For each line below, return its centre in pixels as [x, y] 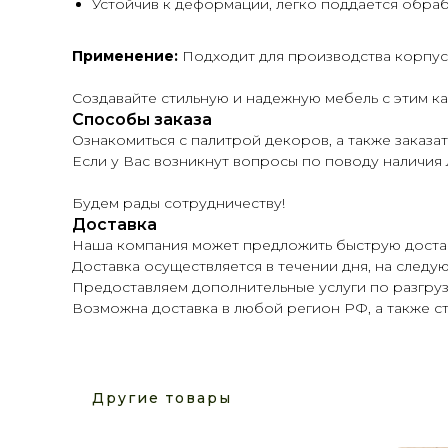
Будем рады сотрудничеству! [178, 203]
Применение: [125, 56]
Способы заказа [142, 119]
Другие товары [162, 398]
